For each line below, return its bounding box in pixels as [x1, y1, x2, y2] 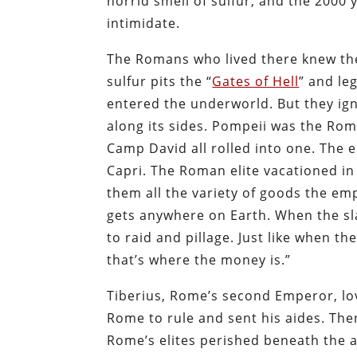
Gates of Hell [212, 72, 300, 90]
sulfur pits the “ [107, 72, 213, 90]
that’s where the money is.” [107, 250, 292, 269]
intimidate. [107, 14, 181, 32]
